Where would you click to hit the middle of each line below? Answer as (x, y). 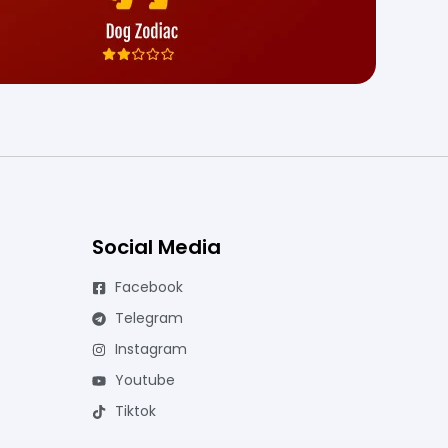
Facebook (148, 287)
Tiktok (135, 411)
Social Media (156, 247)
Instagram (150, 349)
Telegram (148, 318)
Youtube (144, 380)
